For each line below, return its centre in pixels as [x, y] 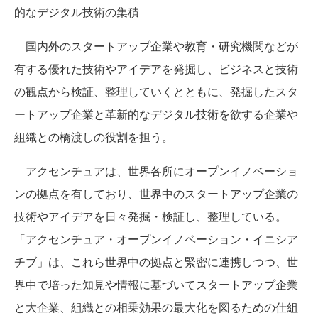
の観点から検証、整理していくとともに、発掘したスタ [156, 91]
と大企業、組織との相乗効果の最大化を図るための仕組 [156, 307]
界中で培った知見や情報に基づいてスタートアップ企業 [156, 284]
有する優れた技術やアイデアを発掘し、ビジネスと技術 [156, 68]
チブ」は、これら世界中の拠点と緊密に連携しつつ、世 [156, 262]
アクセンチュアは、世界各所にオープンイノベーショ [156, 171]
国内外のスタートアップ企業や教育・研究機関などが [156, 46]
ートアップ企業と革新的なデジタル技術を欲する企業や [156, 114]
